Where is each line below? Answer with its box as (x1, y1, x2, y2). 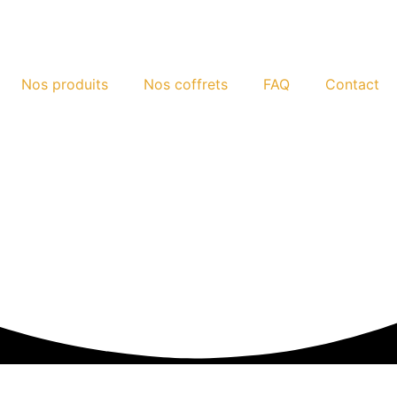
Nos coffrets (144, 75, 228, 93)
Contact (325, 75, 379, 93)
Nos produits (21, 75, 108, 93)
